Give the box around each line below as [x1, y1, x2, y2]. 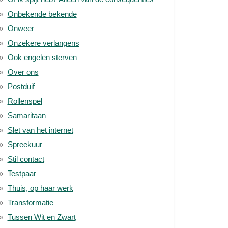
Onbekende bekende [7, 9, 77, 18]
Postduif [7, 82, 35, 91]
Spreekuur [7, 140, 42, 149]
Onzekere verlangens [7, 38, 79, 47]
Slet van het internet [7, 125, 73, 134]
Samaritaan [7, 111, 46, 120]
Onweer [7, 24, 34, 33]
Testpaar [7, 169, 36, 178]
